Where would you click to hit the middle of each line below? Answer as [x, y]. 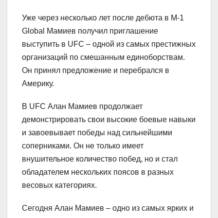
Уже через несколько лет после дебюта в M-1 [103, 18]
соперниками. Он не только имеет [83, 146]
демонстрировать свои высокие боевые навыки [109, 120]
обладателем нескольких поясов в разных [98, 172]
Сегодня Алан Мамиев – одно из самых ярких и [108, 208]
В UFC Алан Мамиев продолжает [82, 107]
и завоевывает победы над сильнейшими [97, 133]
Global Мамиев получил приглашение [90, 31]
